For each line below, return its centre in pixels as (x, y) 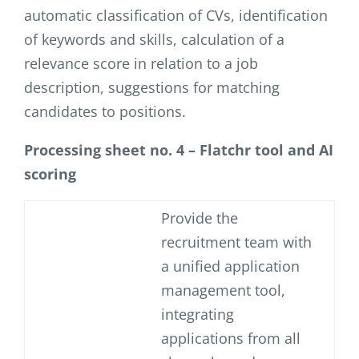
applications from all (231, 339)
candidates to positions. (105, 112)
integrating (198, 315)
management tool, (223, 290)
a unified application (230, 266)
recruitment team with (236, 242)
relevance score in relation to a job (141, 64)
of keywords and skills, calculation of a (154, 40)
